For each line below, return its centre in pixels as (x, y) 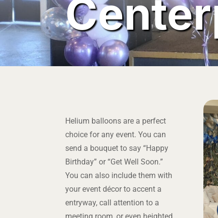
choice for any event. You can (116, 135)
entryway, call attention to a (112, 203)
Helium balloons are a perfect (116, 121)
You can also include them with (119, 175)
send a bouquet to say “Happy (117, 148)
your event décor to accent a (114, 189)
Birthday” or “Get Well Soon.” (114, 162)
